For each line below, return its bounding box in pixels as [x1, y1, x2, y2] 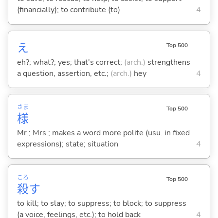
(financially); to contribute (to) [17, 4, 120, 16]
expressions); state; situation [17, 138, 118, 149]
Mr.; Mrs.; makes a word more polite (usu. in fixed [17, 127, 190, 138]
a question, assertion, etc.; [17, 68, 110, 79]
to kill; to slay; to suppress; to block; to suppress [17, 198, 186, 209]
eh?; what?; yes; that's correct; [17, 56, 124, 68]
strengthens [145, 56, 190, 68]
